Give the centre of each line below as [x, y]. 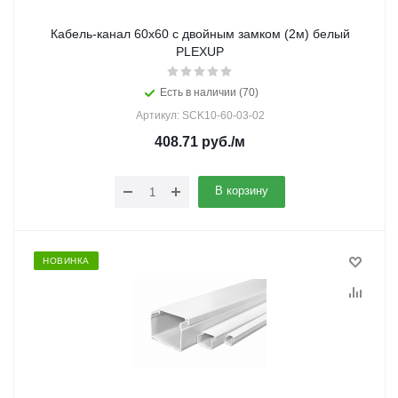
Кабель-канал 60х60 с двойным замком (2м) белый [167, 34]
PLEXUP [200, 52]
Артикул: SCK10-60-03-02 [200, 115]
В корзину [242, 191]
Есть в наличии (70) [209, 92]
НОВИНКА [66, 261]
